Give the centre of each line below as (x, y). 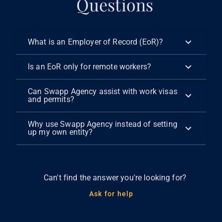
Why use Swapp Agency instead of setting (103, 124)
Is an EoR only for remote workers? (90, 67)
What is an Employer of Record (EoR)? (96, 42)
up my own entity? (60, 132)
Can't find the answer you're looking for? (115, 178)
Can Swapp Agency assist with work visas (103, 92)
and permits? (51, 100)
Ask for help (111, 194)
